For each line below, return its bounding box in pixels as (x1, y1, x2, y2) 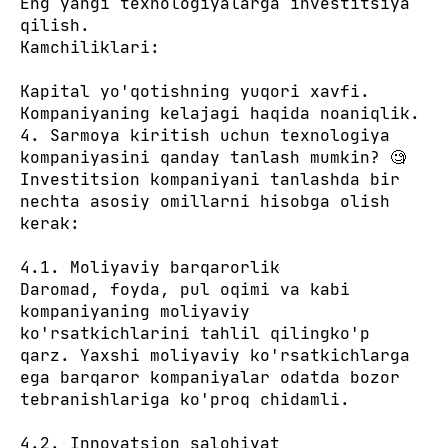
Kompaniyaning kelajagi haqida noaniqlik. (20, 103, 420, 123)
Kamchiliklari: (20, 37, 160, 57)
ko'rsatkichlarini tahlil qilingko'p (20, 323, 370, 343)
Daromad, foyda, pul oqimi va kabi (20, 279, 350, 299)
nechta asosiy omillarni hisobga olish (20, 191, 390, 211)
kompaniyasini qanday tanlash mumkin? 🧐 (20, 147, 406, 167)
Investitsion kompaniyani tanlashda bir (20, 169, 400, 189)
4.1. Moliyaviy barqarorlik (20, 257, 280, 277)
